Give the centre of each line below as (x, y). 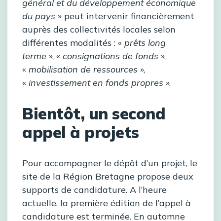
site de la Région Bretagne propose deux (108, 177)
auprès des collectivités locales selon (99, 30)
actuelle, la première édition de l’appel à (107, 203)
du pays (39, 16)
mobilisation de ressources (83, 70)
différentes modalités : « (73, 43)
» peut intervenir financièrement (125, 16)
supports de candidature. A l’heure (94, 190)
